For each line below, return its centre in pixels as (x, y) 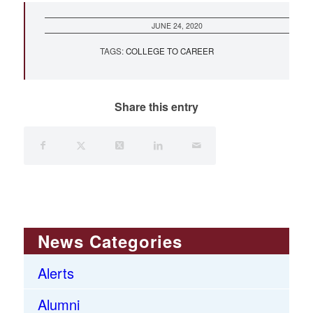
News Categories (110, 241)
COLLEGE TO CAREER (170, 51)
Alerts (56, 272)
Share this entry (156, 106)
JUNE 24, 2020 (177, 25)
